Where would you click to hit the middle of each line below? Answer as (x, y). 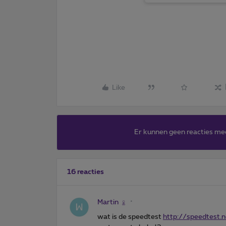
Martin (108, 203)
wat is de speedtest (130, 217)
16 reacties (86, 172)
